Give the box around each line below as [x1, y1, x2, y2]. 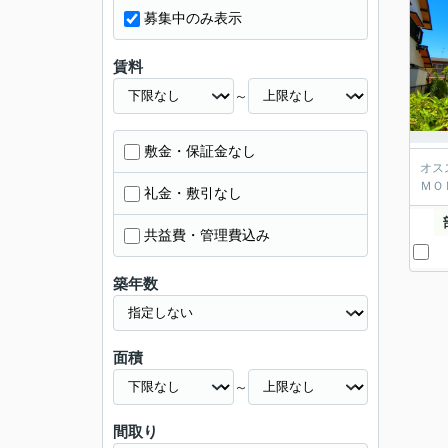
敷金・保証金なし [144, 143, 256, 159]
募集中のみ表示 [144, 10, 242, 26]
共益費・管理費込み [144, 227, 270, 243]
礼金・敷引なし [144, 185, 242, 201]
